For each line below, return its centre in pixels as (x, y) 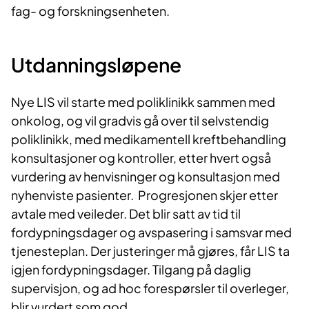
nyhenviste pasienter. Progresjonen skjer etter (144, 195)
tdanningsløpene (103, 65)
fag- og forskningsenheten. (90, 11)
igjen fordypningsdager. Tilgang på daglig (131, 270)
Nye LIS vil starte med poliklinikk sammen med (143, 102)
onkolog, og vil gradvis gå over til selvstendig (140, 121)
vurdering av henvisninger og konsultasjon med (146, 177)
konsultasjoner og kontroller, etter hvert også (141, 158)
